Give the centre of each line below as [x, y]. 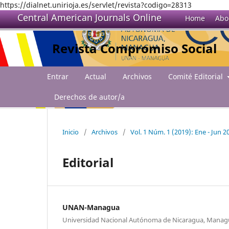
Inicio [71, 132]
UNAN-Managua [91, 207]
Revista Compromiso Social [134, 48]
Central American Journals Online [89, 17]
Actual [96, 76]
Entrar [58, 76]
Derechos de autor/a [89, 97]
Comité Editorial [197, 76]
